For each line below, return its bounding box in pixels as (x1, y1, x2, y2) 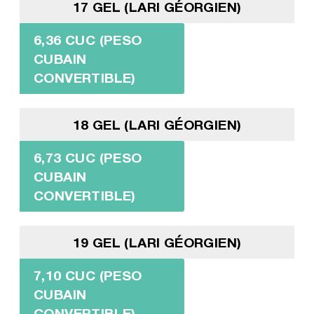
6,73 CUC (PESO (33, 149, 142, 165)
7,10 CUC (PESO (33, 266, 142, 283)
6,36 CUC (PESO (33, 31, 142, 48)
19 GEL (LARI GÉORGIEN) (72, 233, 242, 250)
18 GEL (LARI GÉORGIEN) (72, 116, 242, 132)
